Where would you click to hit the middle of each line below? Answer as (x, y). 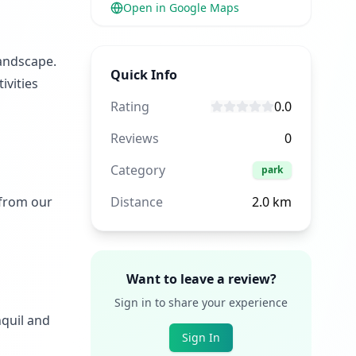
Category (138, 170)
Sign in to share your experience (201, 302)
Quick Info (144, 75)
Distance (137, 202)
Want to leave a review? (201, 279)
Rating (130, 106)
